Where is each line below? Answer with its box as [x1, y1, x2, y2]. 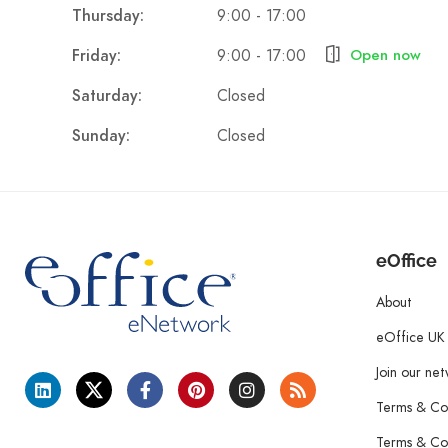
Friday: [72, 45, 121, 67]
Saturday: [72, 85, 142, 107]
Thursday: [72, 5, 144, 27]
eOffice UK [376, 327, 445, 347]
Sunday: [72, 125, 130, 147]
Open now [350, 45, 421, 65]
